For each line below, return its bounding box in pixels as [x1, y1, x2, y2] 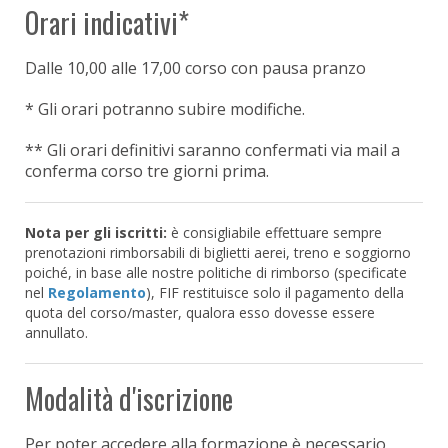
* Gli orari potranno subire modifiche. [25, 97, 305, 120]
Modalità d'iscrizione [25, 377, 233, 419]
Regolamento [48, 282, 146, 302]
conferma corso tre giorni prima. [25, 159, 269, 182]
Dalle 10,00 [25, 56, 111, 79]
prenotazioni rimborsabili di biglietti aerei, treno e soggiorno [25, 242, 411, 262]
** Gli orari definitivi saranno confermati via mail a [25, 138, 400, 161]
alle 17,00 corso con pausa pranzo [111, 56, 366, 79]
